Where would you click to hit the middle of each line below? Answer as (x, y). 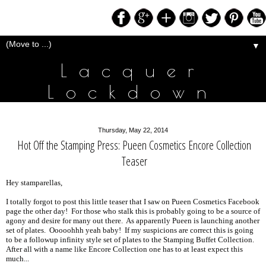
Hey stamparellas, (34, 183)
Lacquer (133, 70)
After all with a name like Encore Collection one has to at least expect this (124, 250)
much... (18, 259)
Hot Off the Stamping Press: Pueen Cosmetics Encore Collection (134, 145)
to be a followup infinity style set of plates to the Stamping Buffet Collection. (131, 240)
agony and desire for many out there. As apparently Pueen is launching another (133, 221)
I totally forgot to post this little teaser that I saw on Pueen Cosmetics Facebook (133, 202)
